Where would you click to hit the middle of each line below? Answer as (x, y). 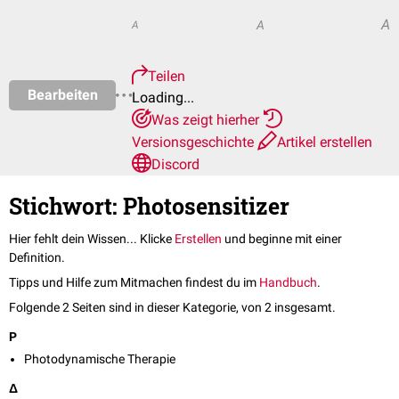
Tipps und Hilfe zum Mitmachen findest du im (134, 283)
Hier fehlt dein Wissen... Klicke (92, 239)
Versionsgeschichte (195, 142)
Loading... (163, 98)
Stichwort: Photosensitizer (149, 206)
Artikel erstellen (325, 142)
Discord (175, 164)
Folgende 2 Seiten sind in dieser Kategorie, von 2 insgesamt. (172, 308)
